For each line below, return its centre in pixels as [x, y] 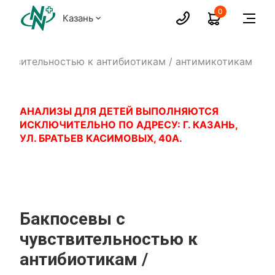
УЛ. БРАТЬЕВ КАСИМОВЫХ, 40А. [101, 138]
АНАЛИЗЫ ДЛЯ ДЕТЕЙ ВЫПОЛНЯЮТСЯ [119, 111]
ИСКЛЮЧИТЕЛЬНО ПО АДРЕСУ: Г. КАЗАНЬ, [129, 125]
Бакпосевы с [73, 219]
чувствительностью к [109, 239]
